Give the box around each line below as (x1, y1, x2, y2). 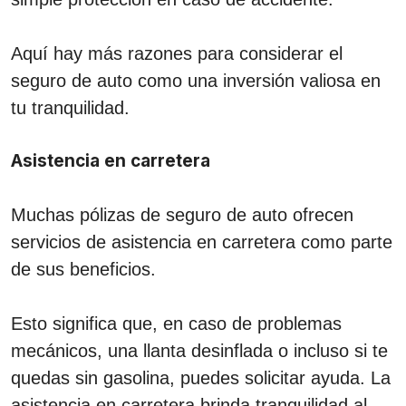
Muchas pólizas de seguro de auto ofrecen (11, 204, 353, 225)
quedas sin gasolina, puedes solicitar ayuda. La (11, 367, 391, 388)
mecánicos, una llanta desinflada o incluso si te (11, 340, 388, 361)
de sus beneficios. (11, 258, 156, 279)
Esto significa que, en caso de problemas (11, 313, 342, 333)
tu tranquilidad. (11, 97, 130, 118)
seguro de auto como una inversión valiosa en (11, 70, 381, 91)
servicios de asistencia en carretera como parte (11, 231, 392, 252)
